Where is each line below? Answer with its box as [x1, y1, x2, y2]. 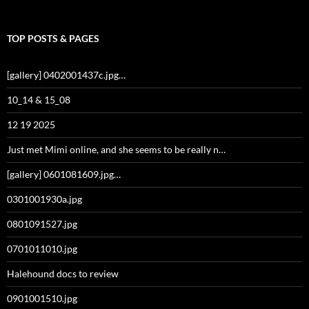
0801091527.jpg [7, 217, 77, 230]
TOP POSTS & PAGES [7, 32, 99, 44]
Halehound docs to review [7, 267, 119, 279]
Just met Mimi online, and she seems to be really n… [7, 143, 226, 155]
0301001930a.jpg [7, 192, 82, 205]
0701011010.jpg [7, 242, 77, 255]
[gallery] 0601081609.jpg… [7, 168, 121, 180]
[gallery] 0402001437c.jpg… [7, 68, 126, 81]
